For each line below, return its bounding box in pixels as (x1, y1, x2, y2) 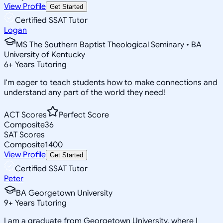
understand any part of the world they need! (4, 87, 165, 98)
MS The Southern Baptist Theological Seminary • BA (16, 39, 202, 50)
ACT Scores (4, 110, 47, 120)
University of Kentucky (4, 49, 85, 60)
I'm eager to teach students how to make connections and (4, 77, 218, 88)
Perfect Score (59, 110, 109, 120)
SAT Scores (4, 129, 45, 140)
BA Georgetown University (16, 188, 112, 198)
